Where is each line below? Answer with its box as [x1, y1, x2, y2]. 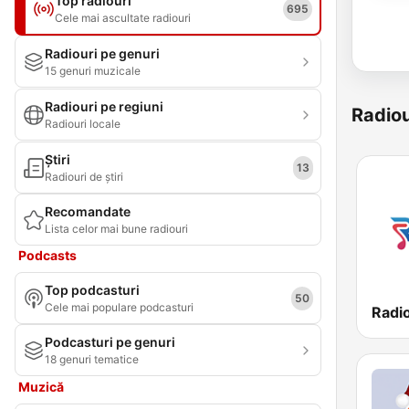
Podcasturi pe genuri [45, 334, 175, 350]
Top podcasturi [45, 282, 140, 298]
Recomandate [45, 204, 131, 219]
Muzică [18, 379, 64, 394]
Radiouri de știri [45, 170, 123, 184]
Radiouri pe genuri [45, 46, 160, 61]
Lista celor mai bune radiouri [45, 222, 188, 236]
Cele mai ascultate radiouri [55, 11, 191, 25]
